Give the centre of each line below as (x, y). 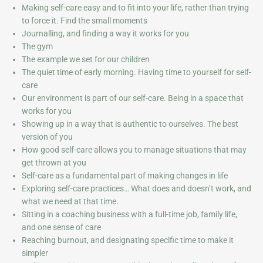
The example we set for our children (86, 59)
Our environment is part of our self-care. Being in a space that (133, 98)
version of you (48, 136)
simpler (35, 253)
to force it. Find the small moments (85, 20)
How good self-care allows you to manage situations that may (134, 149)
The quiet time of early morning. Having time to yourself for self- (137, 72)
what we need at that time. (70, 201)
